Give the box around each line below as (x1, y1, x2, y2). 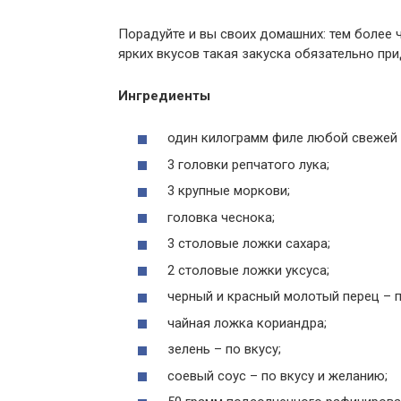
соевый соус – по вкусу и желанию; (167, 367, 388, 384)
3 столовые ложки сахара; (167, 235, 330, 252)
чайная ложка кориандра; (167, 314, 327, 331)
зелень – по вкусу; (167, 341, 281, 357)
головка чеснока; (167, 209, 275, 226)
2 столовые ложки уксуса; (167, 261, 329, 278)
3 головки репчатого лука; (167, 156, 329, 173)
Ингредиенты (118, 88, 210, 104)
